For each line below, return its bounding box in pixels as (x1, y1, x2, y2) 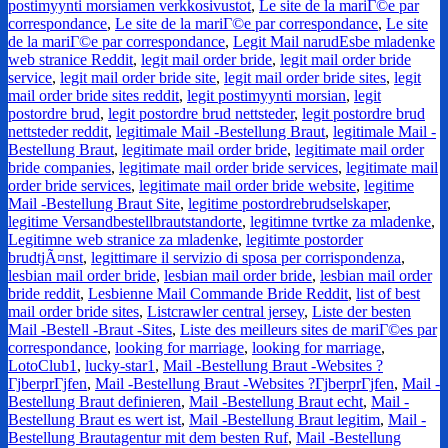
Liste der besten (312, 303, 411, 321)
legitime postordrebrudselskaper (188, 195, 387, 213)
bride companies (8, 159, 111, 177)
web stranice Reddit (8, 51, 133, 69)
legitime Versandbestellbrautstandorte (8, 213, 242, 231)
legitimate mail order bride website (139, 177, 356, 195)
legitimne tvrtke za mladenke (250, 213, 431, 231)
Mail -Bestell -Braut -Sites (8, 321, 172, 339)
